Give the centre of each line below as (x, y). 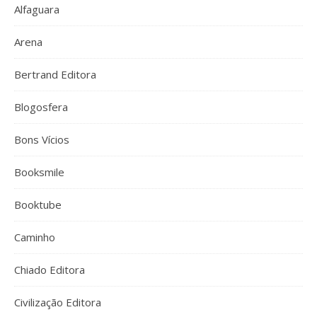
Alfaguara (37, 9)
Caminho (35, 237)
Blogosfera (41, 107)
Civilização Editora (58, 302)
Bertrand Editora (55, 74)
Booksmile (39, 172)
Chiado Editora (50, 270)
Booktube (38, 204)
